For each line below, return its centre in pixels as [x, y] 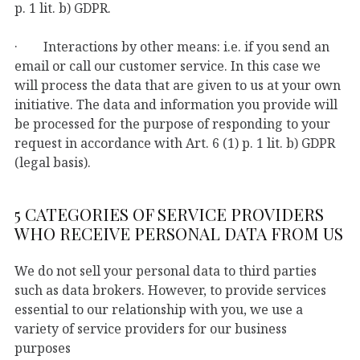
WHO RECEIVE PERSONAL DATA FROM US [179, 233]
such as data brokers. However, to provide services [170, 290]
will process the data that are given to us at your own [178, 85]
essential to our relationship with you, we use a [159, 309]
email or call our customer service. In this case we [168, 65]
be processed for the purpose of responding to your [172, 123]
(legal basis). [53, 162]
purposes [43, 348]
